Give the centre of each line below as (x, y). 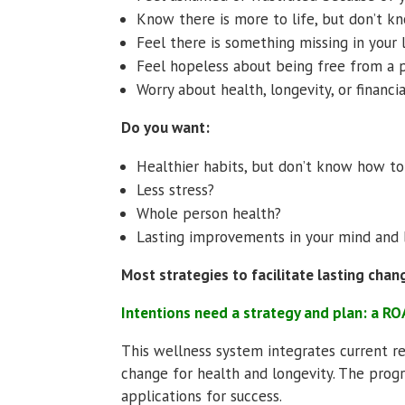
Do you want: (166, 127)
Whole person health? (209, 213)
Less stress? (176, 189)
